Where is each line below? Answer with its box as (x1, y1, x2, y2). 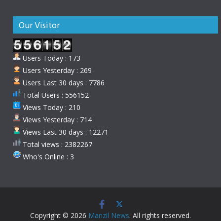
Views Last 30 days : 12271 (21, 127, 109, 137)
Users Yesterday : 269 (21, 66, 92, 75)
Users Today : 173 (21, 53, 80, 63)
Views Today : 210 (21, 103, 80, 112)
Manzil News (88, 211, 129, 220)
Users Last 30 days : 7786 (21, 78, 105, 87)
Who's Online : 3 (21, 152, 74, 161)
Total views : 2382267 (21, 140, 92, 149)
